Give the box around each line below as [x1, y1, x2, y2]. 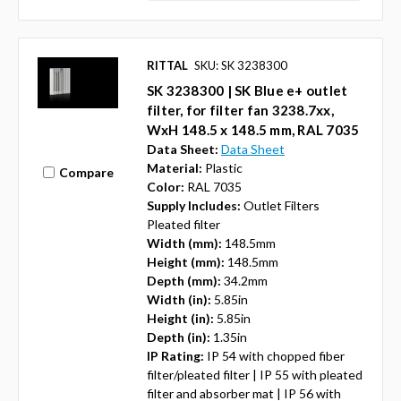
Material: [146, 160, 202, 176]
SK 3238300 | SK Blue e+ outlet [146, 82, 348, 99]
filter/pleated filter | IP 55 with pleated [146, 367, 363, 383]
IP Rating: [146, 348, 204, 364]
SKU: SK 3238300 [193, 58, 287, 73]
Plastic [204, 160, 243, 176]
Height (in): [146, 311, 214, 327]
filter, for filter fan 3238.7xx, [146, 102, 334, 119]
